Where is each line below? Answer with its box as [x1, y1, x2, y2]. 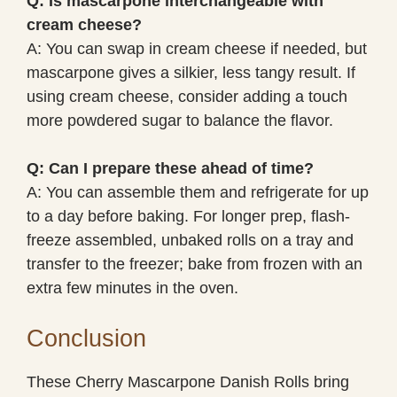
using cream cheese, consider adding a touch [27, 87, 347, 105]
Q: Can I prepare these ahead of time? [27, 159, 314, 177]
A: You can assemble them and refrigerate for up [27, 183, 369, 201]
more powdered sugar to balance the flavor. [27, 111, 333, 129]
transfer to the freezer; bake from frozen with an [27, 254, 362, 273]
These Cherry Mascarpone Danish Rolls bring [27, 372, 349, 391]
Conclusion [27, 324, 146, 352]
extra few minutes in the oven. [27, 278, 238, 297]
